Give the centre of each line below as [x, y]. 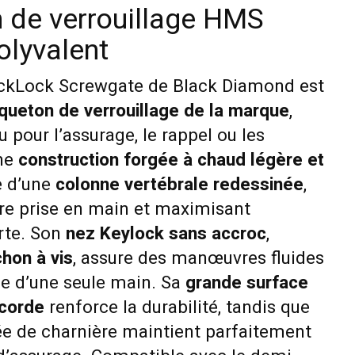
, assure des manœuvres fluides [198, 258]
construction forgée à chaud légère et [171, 160]
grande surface [246, 282]
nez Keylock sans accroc [166, 233]
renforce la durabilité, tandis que [177, 307]
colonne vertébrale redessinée [179, 184]
